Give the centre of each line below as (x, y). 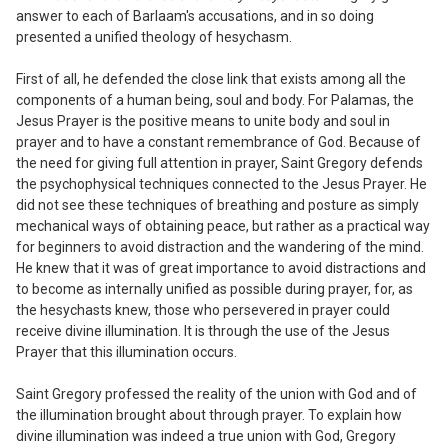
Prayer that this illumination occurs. (126, 351)
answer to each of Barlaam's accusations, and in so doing (195, 15)
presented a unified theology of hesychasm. (154, 36)
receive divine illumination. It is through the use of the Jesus (203, 330)
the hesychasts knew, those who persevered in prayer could (203, 309)
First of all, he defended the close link (133, 78)
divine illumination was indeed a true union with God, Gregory (206, 435)
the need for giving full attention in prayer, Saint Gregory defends (219, 162)
